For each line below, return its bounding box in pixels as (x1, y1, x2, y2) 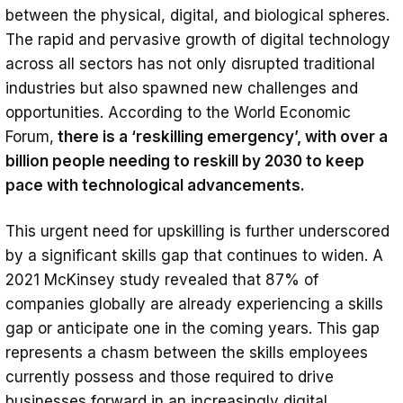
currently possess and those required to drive (5, 368, 334, 387)
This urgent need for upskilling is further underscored (5, 222, 390, 241)
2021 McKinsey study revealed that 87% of (5, 271, 318, 290)
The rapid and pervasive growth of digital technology (5, 31, 390, 49)
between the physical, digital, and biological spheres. (5, 6, 390, 25)
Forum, (5, 128, 54, 147)
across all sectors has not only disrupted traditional (5, 55, 375, 74)
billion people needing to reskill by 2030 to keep (5, 152, 364, 171)
